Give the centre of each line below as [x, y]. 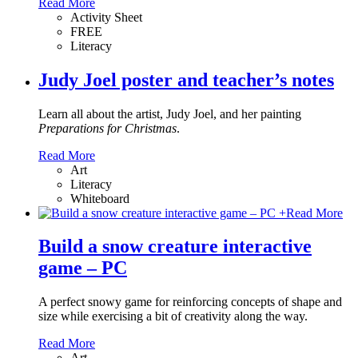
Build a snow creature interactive [175, 247]
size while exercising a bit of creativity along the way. [173, 316]
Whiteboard [100, 198]
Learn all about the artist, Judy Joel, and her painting [170, 113]
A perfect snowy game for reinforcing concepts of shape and [190, 302]
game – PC [83, 268]
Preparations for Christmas [107, 128]
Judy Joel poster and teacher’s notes [186, 80]
